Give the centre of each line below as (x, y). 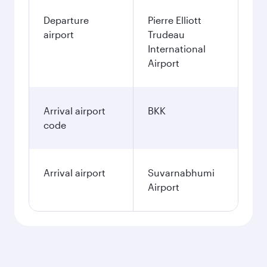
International (177, 49)
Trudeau (166, 34)
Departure (66, 20)
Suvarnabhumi (181, 173)
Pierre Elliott (175, 20)
